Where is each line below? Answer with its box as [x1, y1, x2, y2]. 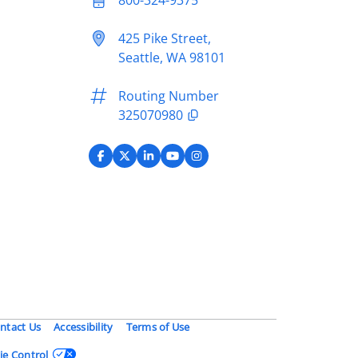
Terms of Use [125, 319, 190, 334]
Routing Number [117, 86, 219, 105]
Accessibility [54, 319, 113, 334]
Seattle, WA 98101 [117, 48, 225, 66]
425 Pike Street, [117, 29, 211, 47]
